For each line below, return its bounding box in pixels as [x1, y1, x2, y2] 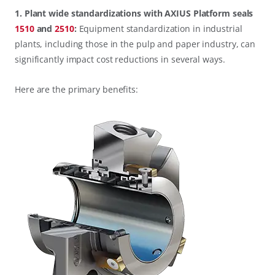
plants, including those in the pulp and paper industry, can [15, 37, 256, 50]
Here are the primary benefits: [15, 83, 138, 95]
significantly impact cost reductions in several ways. [15, 53, 225, 65]
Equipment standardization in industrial [76, 22, 242, 34]
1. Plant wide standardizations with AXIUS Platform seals [15, 7, 254, 19]
